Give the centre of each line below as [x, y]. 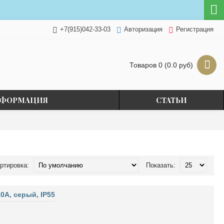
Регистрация [194, 29]
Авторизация [143, 29]
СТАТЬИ [171, 100]
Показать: [161, 165]
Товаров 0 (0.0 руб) [161, 65]
